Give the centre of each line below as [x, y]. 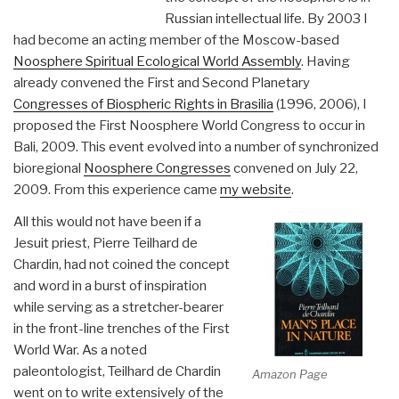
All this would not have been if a [107, 221]
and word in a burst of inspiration [110, 285]
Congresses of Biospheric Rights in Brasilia [143, 104]
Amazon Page [290, 375]
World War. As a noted [80, 350]
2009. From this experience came [117, 189]
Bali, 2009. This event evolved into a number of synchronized [196, 147]
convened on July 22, [294, 168]
